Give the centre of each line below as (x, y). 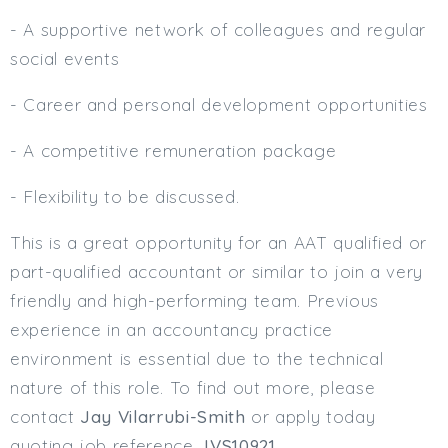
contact (45, 417)
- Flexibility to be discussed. (130, 196)
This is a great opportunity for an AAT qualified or (219, 243)
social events (65, 58)
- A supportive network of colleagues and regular (218, 29)
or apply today (310, 417)
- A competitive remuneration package (173, 150)
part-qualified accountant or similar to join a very (217, 272)
